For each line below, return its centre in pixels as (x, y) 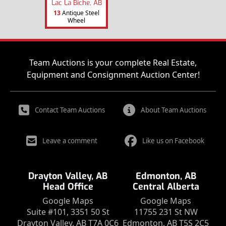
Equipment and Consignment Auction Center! (113, 75)
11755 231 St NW (166, 212)
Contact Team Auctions (70, 110)
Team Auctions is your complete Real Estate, (113, 63)
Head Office (68, 187)
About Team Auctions (173, 110)
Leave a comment (70, 141)
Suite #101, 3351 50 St (68, 212)
